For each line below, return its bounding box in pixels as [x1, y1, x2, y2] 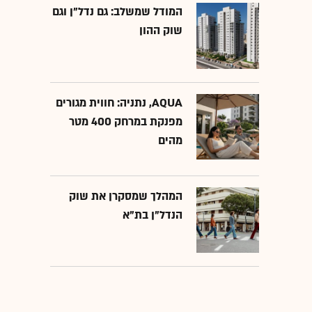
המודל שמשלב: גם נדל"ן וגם [52, 4, 182, 20]
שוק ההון [139, 23, 182, 39]
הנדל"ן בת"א [123, 207, 182, 223]
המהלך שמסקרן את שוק [69, 188, 182, 204]
